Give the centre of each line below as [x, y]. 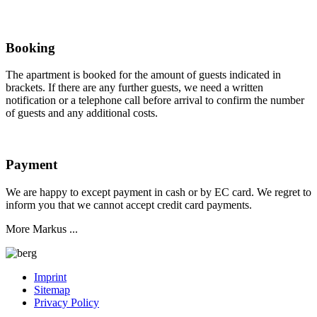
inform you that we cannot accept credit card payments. [129, 204]
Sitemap [52, 289]
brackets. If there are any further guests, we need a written [134, 88]
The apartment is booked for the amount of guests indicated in [143, 75]
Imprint [50, 277]
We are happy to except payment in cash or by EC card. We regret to [158, 192]
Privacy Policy [67, 302]
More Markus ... [42, 229]
